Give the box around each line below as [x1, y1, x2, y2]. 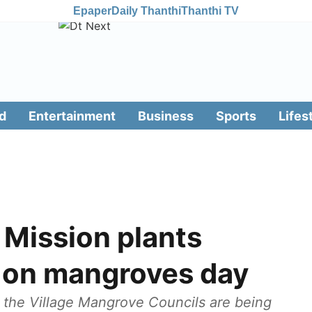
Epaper [73, 4, 111, 17]
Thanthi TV [181, 4, 239, 17]
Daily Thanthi [111, 4, 181, 17]
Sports [215, 108, 256, 123]
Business [137, 108, 194, 123]
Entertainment [28, 108, 116, 123]
